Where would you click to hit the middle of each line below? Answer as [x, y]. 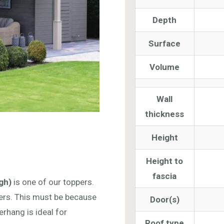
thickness [165, 114]
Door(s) [164, 199]
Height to [165, 161]
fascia [165, 176]
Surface [165, 43]
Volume [165, 67]
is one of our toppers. [53, 182]
